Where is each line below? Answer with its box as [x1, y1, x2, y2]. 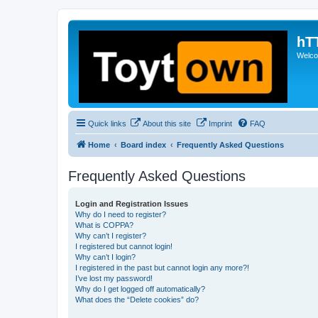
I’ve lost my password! [75, 274, 153, 283]
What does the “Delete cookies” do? [75, 295, 199, 304]
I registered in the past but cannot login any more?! [75, 263, 249, 272]
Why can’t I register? [75, 231, 146, 240]
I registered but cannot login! [75, 242, 172, 251]
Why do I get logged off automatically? [75, 285, 205, 293]
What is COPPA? [75, 221, 133, 229]
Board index [121, 141, 166, 149]
